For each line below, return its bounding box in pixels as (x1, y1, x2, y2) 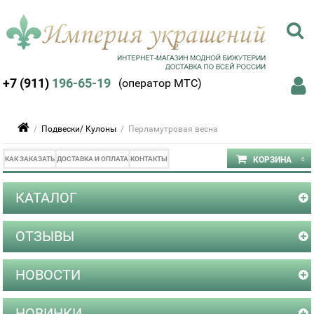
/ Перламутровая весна (116, 124, 219, 134)
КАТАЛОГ (15, 189, 78, 206)
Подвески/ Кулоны (41, 124, 117, 134)
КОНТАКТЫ (130, 155, 168, 163)
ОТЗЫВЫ (15, 228, 75, 245)
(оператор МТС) (118, 76, 202, 90)
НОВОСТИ (15, 266, 81, 283)
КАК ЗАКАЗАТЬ (5, 155, 55, 163)
